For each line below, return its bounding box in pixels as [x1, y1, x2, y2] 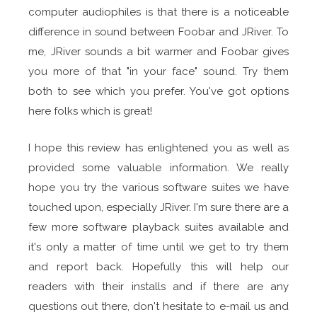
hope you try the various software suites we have [28, 181, 289, 195]
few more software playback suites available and [28, 221, 289, 234]
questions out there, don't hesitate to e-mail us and [28, 300, 289, 313]
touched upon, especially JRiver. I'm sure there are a [28, 201, 289, 214]
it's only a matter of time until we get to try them [28, 241, 289, 254]
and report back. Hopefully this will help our [28, 260, 289, 274]
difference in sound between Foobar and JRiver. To [28, 25, 289, 39]
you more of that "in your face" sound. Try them [28, 65, 289, 79]
